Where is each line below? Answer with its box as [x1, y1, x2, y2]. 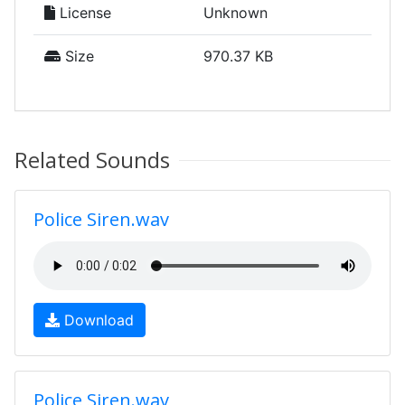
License [55, 4, 111, 22]
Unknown [203, 4, 268, 22]
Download [60, 311, 134, 329]
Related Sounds [14, 145, 170, 174]
